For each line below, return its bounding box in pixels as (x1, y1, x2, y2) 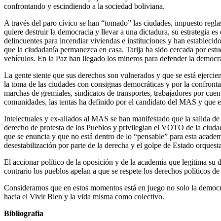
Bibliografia (4, 209, 43, 218)
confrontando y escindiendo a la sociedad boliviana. (4, 1, 165, 10)
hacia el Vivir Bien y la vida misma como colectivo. (4, 192, 164, 201)
